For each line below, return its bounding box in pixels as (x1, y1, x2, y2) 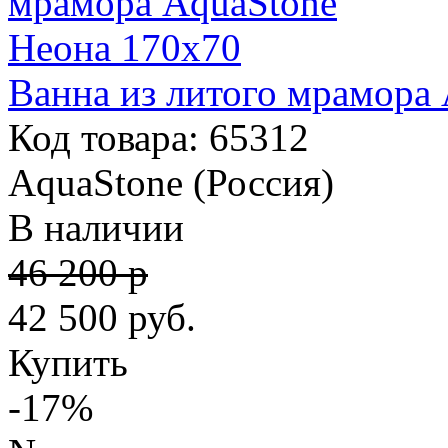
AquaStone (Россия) (8, 161, 334, 204)
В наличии (8, 206, 184, 249)
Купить (8, 341, 128, 384)
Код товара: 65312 (8, 116, 309, 159)
